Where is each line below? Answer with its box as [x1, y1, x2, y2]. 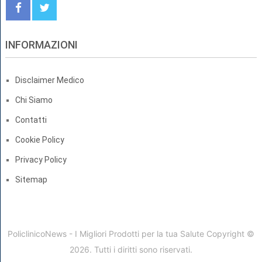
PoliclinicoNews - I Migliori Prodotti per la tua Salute [8, 229, 204, 239]
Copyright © [204, 229, 254, 239]
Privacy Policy [15, 155, 67, 165]
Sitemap [15, 175, 47, 185]
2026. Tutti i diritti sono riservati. [70, 244, 192, 255]
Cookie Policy [15, 135, 64, 145]
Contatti [15, 115, 47, 125]
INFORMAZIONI [5, 39, 78, 51]
